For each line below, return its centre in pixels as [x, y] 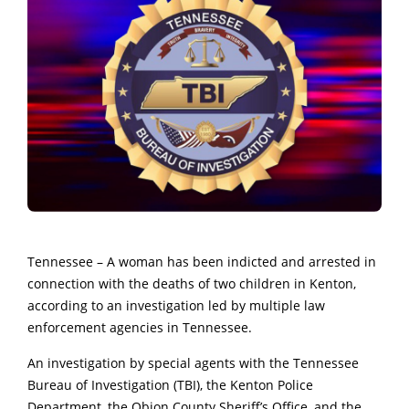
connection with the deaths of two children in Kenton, [192, 283]
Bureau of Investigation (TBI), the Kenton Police [170, 385]
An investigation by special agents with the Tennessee [193, 363]
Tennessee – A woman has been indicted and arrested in [202, 262]
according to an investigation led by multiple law [176, 305]
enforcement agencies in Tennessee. [140, 327]
